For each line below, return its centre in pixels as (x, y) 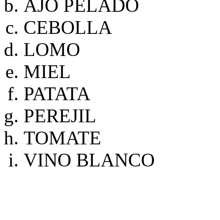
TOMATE (62, 138)
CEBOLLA (68, 27)
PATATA (57, 94)
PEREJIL (60, 116)
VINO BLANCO (92, 160)
